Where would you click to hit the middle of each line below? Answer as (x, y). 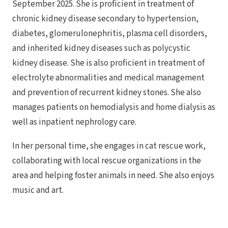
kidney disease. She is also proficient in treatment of (108, 63)
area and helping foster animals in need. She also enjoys (113, 176)
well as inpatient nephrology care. (74, 122)
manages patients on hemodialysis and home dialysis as (114, 107)
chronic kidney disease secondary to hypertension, (105, 19)
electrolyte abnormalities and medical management (108, 78)
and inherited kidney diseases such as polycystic (101, 48)
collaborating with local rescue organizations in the (107, 161)
